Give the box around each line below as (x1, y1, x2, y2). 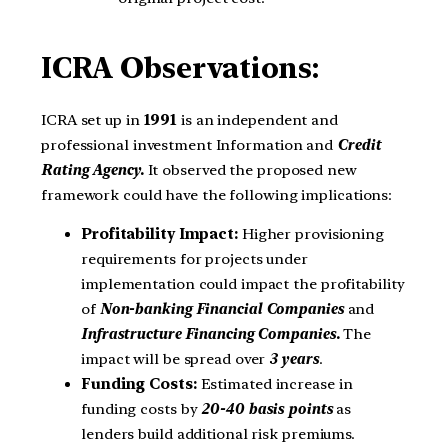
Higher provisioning (241, 225, 384, 244)
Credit (337, 135, 381, 154)
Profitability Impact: (81, 225, 242, 244)
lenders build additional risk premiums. (81, 425, 356, 444)
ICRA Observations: (41, 50, 320, 85)
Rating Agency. (41, 160, 144, 179)
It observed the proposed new (143, 160, 357, 179)
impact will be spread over (81, 350, 266, 369)
